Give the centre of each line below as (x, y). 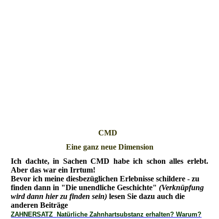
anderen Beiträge (41, 205)
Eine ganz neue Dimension (109, 147)
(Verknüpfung (182, 188)
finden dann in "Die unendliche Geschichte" (85, 188)
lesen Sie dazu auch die (146, 197)
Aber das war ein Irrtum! (53, 170)
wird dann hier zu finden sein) (59, 197)
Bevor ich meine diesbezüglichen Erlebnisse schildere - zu (105, 179)
